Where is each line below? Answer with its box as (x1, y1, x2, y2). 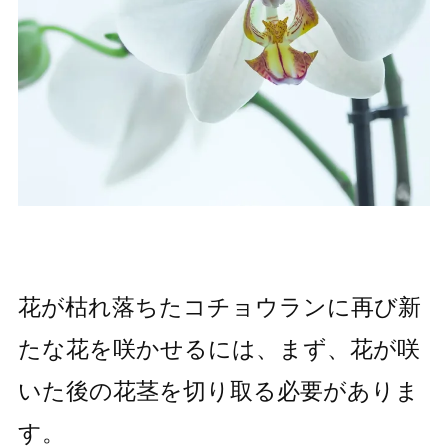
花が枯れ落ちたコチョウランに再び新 (17, 294, 421, 321)
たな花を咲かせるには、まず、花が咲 (17, 336, 420, 363)
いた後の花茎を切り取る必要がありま (17, 378, 419, 405)
